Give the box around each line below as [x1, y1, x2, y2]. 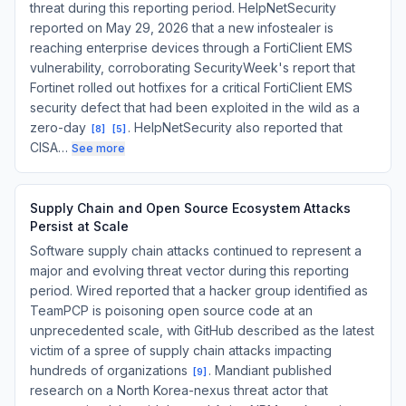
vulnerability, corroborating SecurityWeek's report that [30, 60, 355, 75]
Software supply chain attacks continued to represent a [30, 243, 362, 258]
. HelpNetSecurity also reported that [128, 120, 343, 135]
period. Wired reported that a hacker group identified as [30, 283, 368, 298]
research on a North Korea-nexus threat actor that [30, 382, 328, 398]
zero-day [30, 120, 90, 135]
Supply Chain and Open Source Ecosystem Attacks [30, 200, 351, 216]
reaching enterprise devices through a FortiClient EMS [30, 40, 353, 55]
